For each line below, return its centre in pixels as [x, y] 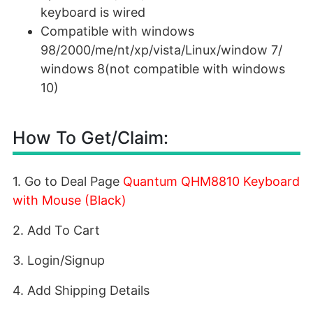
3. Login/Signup [59, 260]
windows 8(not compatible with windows [163, 69]
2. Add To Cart [56, 230]
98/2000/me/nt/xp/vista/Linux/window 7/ [161, 50]
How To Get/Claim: [90, 138]
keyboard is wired [93, 12]
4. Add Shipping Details [81, 290]
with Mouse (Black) [70, 200]
